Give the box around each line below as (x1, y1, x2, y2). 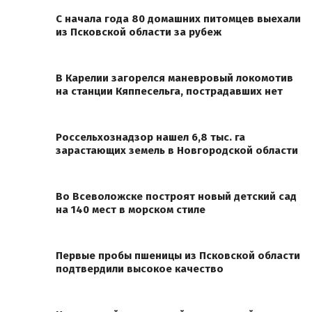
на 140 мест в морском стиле (56, 203, 205, 217)
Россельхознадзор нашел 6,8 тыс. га (56, 131, 245, 144)
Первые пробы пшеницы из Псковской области (56, 249, 300, 263)
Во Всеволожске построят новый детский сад (56, 190, 297, 203)
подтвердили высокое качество (56, 263, 224, 276)
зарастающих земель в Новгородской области (56, 144, 298, 157)
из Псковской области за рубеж (56, 26, 221, 39)
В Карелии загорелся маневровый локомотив (56, 72, 293, 85)
